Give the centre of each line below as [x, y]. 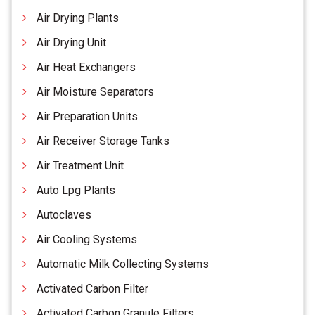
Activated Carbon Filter [92, 289]
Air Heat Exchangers [86, 67]
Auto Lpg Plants [76, 191]
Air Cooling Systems [87, 240]
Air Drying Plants [78, 18]
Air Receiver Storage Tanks [103, 141]
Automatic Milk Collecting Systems [123, 264]
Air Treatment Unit [80, 166]
